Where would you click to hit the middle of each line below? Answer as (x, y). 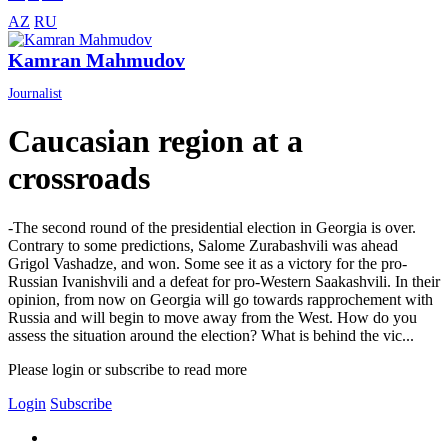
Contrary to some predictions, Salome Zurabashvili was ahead (203, 245)
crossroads (79, 178)
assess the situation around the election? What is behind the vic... (211, 335)
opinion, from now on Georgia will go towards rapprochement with (220, 299)
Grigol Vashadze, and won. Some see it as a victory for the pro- (207, 263)
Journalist (35, 94)
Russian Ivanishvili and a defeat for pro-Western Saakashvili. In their (224, 281)
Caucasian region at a (155, 141)
